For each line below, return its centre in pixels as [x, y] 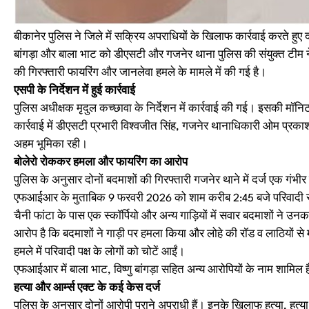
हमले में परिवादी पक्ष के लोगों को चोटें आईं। [99, 252]
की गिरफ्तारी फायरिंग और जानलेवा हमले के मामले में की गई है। [140, 73]
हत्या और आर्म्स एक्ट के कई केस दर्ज [87, 288]
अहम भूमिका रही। [51, 145]
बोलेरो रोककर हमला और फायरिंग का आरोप [101, 163]
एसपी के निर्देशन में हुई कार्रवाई [74, 91]
